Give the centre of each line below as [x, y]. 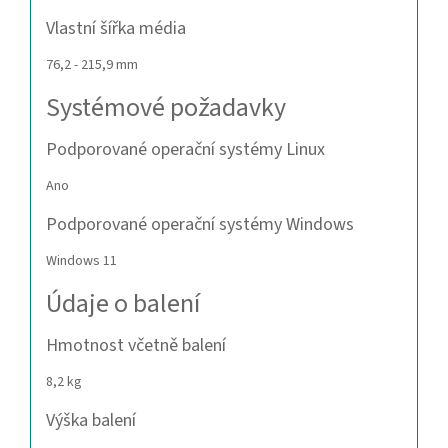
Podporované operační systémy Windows [200, 225]
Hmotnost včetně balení [136, 346]
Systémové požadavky [166, 108]
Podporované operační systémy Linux [185, 150]
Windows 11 [81, 261]
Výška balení [91, 421]
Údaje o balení [123, 304]
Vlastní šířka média [116, 29]
